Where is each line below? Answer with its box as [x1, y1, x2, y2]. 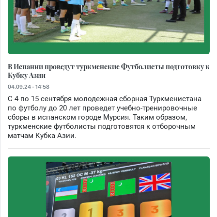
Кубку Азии [8, 70, 46, 80]
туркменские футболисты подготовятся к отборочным [8, 122, 196, 131]
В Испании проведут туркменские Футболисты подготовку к [8, 61, 210, 71]
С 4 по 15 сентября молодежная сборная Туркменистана [8, 94, 201, 103]
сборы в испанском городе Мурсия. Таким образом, [8, 112, 187, 122]
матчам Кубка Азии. [8, 131, 77, 140]
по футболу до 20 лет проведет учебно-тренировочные [8, 103, 197, 112]
